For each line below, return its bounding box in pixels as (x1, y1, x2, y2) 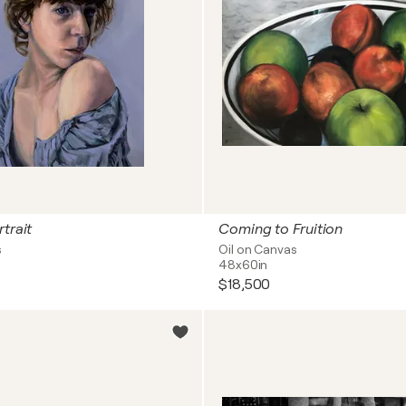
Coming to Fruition (218, 221, 343, 237)
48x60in (218, 257, 268, 272)
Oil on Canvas (218, 242, 297, 256)
